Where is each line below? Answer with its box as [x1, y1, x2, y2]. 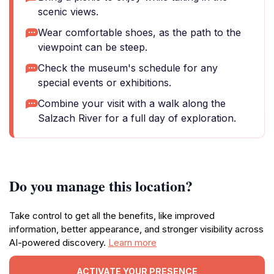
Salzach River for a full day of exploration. [38, 112, 236, 124]
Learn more [108, 237, 157, 248]
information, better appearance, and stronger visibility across [9, 223, 264, 235]
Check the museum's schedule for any [38, 62, 218, 74]
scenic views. [38, 6, 98, 18]
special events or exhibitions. [38, 76, 171, 89]
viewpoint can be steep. [38, 41, 147, 53]
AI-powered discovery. [9, 237, 108, 248]
